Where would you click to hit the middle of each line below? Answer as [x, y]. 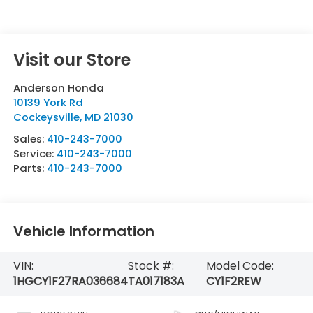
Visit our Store [72, 59]
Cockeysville [46, 117]
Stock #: [151, 265]
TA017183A [156, 281]
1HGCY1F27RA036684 [70, 281]
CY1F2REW [234, 281]
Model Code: [240, 265]
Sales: [30, 138]
